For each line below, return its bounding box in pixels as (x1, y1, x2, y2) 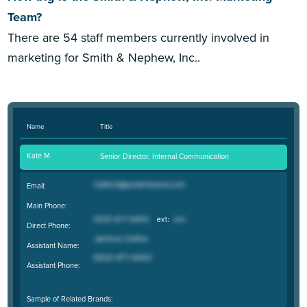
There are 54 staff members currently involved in (8, 28, 270, 46)
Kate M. (26, 150, 52, 162)
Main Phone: (26, 199, 67, 211)
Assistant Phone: (26, 259, 80, 271)
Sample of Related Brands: (26, 293, 113, 304)
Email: (26, 180, 46, 191)
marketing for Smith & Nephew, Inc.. (8, 48, 201, 66)
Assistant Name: (26, 239, 79, 251)
